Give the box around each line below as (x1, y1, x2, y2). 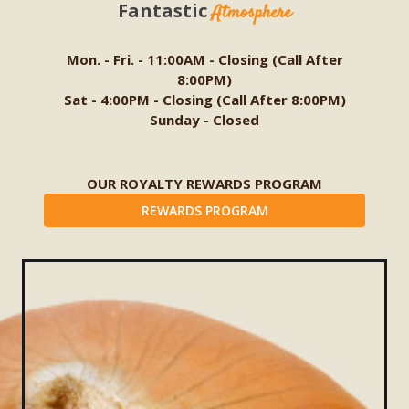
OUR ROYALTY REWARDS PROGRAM (87, 173, 322, 193)
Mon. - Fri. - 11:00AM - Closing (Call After (66, 49, 343, 68)
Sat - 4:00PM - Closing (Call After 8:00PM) (63, 89, 346, 109)
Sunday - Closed (150, 110, 259, 129)
